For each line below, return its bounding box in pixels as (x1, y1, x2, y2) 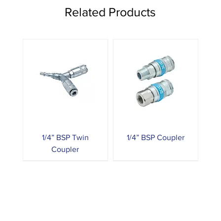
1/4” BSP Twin (41, 133, 89, 142)
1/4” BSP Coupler (127, 133, 185, 142)
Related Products (65, 4, 156, 19)
